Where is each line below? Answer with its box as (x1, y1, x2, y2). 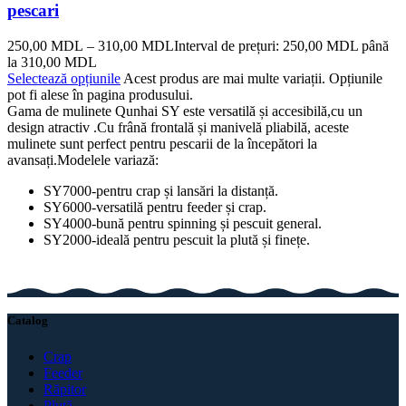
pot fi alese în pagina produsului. (7, 87, 193, 103)
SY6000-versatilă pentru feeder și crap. (43, 199, 266, 216)
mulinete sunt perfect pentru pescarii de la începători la (7, 136, 317, 152)
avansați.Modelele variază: (7, 152, 159, 169)
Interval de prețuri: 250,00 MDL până (174, 38, 389, 54)
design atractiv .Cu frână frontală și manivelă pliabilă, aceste (7, 120, 349, 136)
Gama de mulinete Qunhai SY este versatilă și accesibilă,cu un (7, 103, 362, 120)
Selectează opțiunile (7, 71, 121, 87)
